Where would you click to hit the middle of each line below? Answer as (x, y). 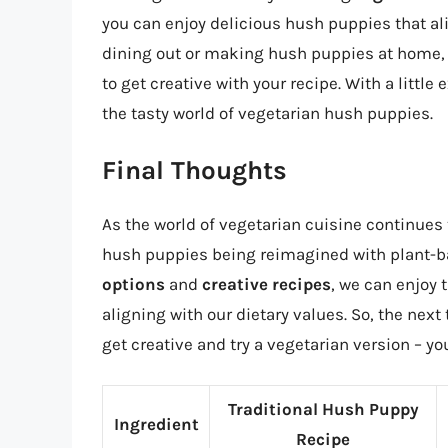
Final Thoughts (194, 171)
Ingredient (156, 423)
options (133, 284)
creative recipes (266, 284)
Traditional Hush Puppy (323, 408)
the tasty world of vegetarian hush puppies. (267, 112)
